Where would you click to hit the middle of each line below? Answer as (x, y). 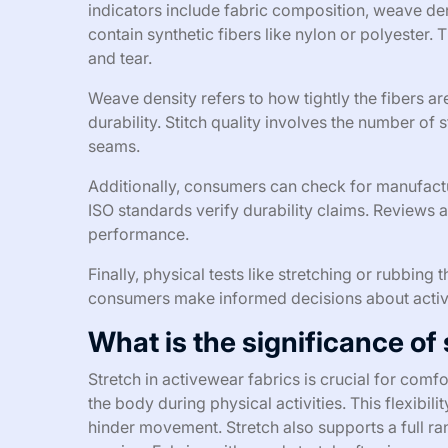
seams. (114, 145)
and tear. (120, 57)
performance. (138, 233)
